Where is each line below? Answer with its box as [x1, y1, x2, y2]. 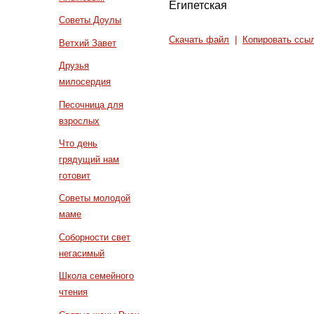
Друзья [59, 60, 90, 71]
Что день [59, 137, 98, 149]
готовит [59, 170, 91, 181]
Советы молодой [59, 193, 131, 204]
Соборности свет [59, 231, 131, 243]
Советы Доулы [59, 15, 122, 26]
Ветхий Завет [59, 37, 117, 48]
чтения [59, 287, 88, 298]
